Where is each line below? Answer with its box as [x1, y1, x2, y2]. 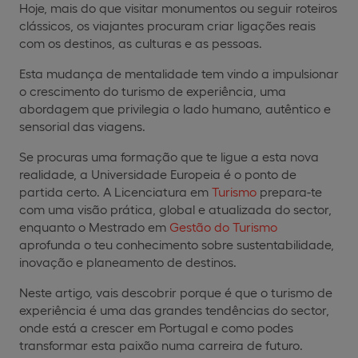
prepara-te [257, 183, 322, 199]
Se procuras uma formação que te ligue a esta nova [19, 148, 319, 164]
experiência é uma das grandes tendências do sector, [19, 301, 329, 317]
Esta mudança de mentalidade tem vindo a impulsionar [19, 65, 339, 81]
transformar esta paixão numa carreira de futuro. [19, 336, 303, 352]
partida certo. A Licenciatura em [19, 183, 212, 199]
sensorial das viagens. [19, 117, 145, 133]
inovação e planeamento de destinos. [19, 253, 237, 269]
